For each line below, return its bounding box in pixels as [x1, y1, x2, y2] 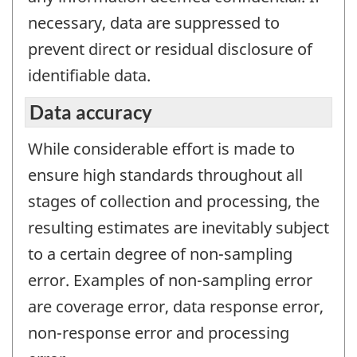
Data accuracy [29, 100, 152, 124]
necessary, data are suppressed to [28, 11, 280, 33]
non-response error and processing [28, 322, 289, 344]
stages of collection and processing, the [28, 190, 320, 213]
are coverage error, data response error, [28, 296, 324, 318]
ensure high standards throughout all [28, 164, 303, 186]
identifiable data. [28, 64, 151, 86]
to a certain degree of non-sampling [28, 243, 292, 265]
